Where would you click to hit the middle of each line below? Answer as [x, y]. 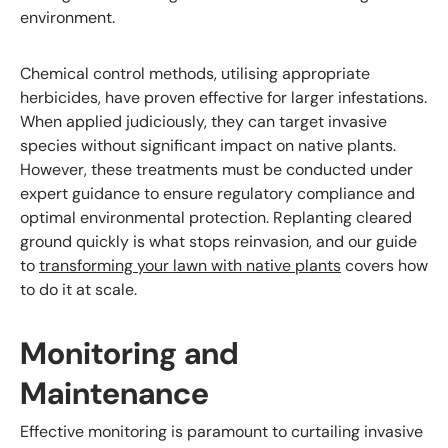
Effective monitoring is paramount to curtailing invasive [221, 431]
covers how [384, 265]
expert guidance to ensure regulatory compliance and [217, 193]
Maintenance [114, 393]
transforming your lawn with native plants [190, 265]
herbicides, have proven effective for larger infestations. [223, 97]
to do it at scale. [78, 289]
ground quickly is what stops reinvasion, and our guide [218, 241]
